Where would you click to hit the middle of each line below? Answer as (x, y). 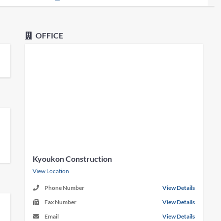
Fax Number (61, 202)
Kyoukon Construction (73, 159)
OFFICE (49, 35)
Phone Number (65, 188)
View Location (51, 171)
